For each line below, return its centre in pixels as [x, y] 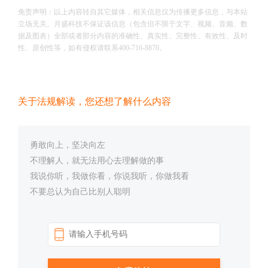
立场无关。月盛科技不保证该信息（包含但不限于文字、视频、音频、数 [133, 24]
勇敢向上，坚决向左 [68, 145]
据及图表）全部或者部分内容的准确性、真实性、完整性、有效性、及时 [133, 36]
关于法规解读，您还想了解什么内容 [95, 101]
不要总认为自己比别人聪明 [80, 192]
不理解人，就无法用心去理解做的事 [97, 161]
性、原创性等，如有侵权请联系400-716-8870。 [92, 48]
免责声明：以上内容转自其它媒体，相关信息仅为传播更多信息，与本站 [133, 12]
